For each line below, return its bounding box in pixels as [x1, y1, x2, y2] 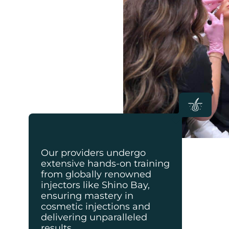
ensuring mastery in [41, 190, 133, 201]
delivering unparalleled [41, 212, 147, 223]
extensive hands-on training [41, 158, 170, 169]
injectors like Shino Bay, [41, 179, 150, 191]
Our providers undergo [41, 147, 146, 158]
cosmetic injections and [41, 201, 150, 212]
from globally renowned [41, 169, 151, 180]
